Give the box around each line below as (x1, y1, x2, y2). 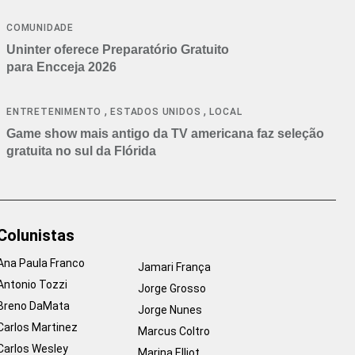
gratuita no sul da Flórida (6, 144, 156, 158)
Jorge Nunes (138, 303, 202, 317)
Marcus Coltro (138, 325, 210, 338)
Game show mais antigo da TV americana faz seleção (6, 127, 324, 141)
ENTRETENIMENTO (6, 106, 102, 118)
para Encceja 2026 (6, 60, 116, 74)
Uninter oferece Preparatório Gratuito (6, 43, 229, 57)
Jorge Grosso (138, 282, 206, 296)
